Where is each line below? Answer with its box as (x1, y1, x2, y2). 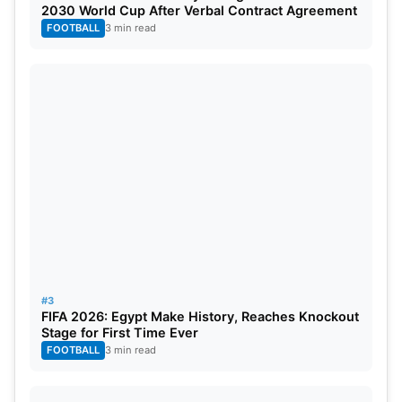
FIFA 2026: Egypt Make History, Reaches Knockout (41, 309, 359, 325)
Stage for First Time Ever (41, 325, 198, 341)
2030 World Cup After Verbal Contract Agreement (41, 3, 357, 19)
